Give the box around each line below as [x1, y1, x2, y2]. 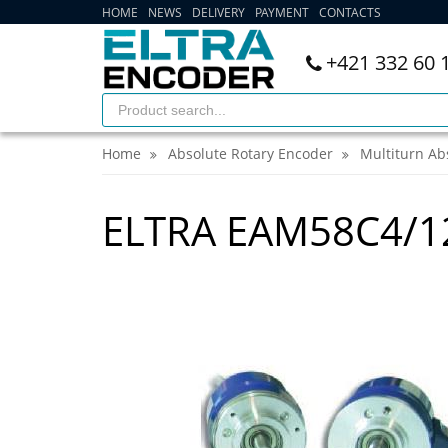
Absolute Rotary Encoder [168, 144, 333, 163]
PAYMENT [255, 4, 309, 21]
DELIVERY [192, 4, 245, 21]
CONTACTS [319, 4, 381, 21]
